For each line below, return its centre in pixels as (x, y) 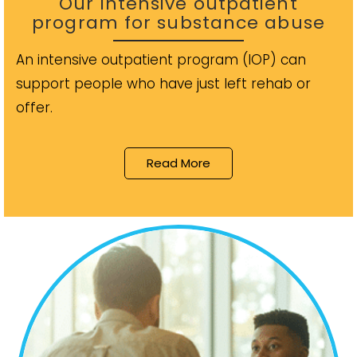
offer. (34, 108)
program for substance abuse (178, 23)
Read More (178, 163)
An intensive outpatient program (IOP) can (161, 60)
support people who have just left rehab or (163, 84)
